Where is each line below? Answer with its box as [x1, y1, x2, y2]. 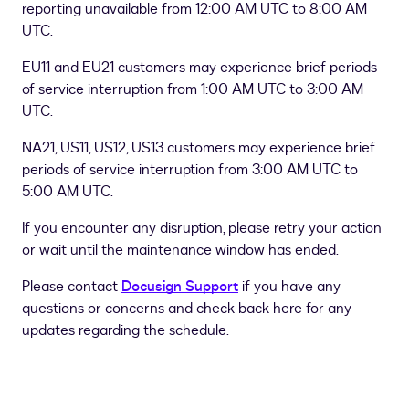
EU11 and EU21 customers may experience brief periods [22, 58, 377, 78]
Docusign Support [121, 277, 238, 297]
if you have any [238, 277, 341, 297]
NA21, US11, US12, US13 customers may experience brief [22, 138, 375, 158]
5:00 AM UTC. [22, 182, 113, 202]
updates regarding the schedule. [22, 320, 229, 341]
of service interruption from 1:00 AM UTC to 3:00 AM [22, 79, 363, 100]
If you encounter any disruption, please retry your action [22, 218, 382, 238]
